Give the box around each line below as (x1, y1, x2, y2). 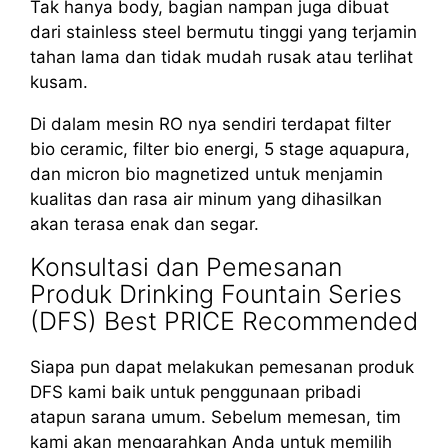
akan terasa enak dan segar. (30, 213, 259, 234)
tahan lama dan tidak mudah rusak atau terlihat (30, 46, 413, 67)
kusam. (30, 71, 88, 92)
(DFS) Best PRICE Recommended (30, 305, 418, 336)
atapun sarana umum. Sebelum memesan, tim (30, 406, 401, 427)
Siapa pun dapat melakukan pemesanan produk (30, 356, 414, 377)
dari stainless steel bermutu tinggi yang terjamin (30, 21, 417, 42)
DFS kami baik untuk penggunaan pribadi (30, 381, 361, 402)
